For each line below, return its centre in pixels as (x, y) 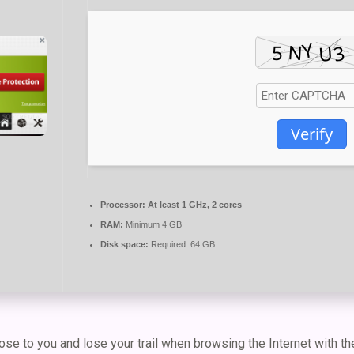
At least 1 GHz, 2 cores (193, 205)
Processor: (122, 205)
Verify (311, 134)
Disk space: (124, 245)
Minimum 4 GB (152, 225)
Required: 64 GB (181, 245)
